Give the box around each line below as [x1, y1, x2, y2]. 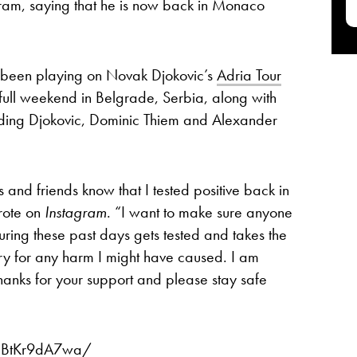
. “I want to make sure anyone [107, 201, 292, 222]
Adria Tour [217, 64, 281, 85]
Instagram [45, 201, 107, 222]
